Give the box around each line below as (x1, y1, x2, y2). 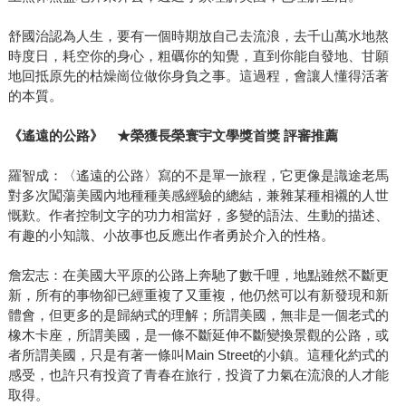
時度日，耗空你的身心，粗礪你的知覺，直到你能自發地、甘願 (7, 48, 389, 64)
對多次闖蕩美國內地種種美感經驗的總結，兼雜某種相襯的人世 (7, 188, 389, 204)
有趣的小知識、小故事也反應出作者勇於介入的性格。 (7, 227, 334, 244)
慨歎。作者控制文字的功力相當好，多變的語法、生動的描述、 (7, 208, 389, 224)
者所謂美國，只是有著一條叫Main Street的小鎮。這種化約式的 (7, 347, 389, 363)
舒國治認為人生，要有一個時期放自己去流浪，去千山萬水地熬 (7, 28, 389, 44)
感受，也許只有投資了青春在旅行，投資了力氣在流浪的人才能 (7, 367, 389, 383)
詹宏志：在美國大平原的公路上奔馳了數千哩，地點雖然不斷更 (7, 267, 389, 284)
